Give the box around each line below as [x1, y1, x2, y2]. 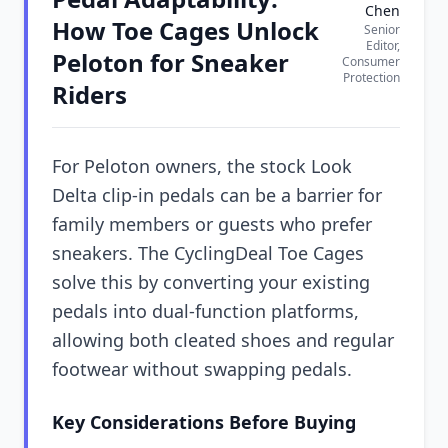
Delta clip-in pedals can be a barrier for [52, 183, 382, 207]
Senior [364, 21, 400, 38]
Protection [343, 69, 400, 86]
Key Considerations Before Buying [52, 410, 356, 434]
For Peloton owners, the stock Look [52, 154, 352, 178]
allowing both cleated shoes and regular [52, 328, 394, 352]
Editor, [366, 37, 400, 54]
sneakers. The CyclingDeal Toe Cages [52, 241, 364, 265]
